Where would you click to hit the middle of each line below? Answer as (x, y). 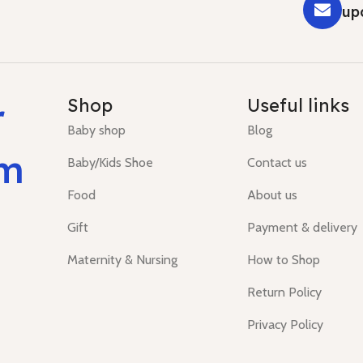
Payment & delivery (303, 228)
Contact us (278, 163)
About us (273, 195)
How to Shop (284, 260)
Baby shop (96, 130)
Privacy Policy (286, 325)
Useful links (299, 106)
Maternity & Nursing (122, 260)
